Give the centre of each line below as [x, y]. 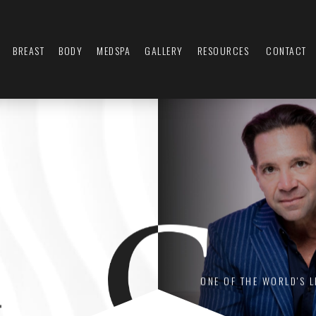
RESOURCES [223, 51]
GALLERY [164, 51]
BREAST [29, 51]
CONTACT [286, 51]
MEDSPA [114, 51]
